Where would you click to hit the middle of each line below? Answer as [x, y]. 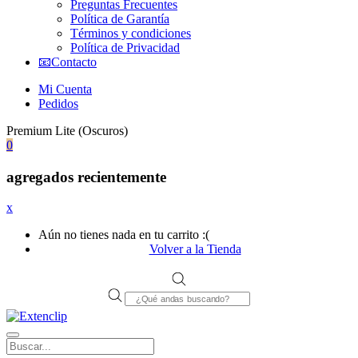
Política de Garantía [120, 18]
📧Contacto [68, 62]
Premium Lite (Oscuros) [67, 130]
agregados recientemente [86, 177]
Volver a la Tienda [195, 249]
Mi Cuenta [65, 89]
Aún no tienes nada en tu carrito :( [124, 235]
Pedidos [58, 103]
